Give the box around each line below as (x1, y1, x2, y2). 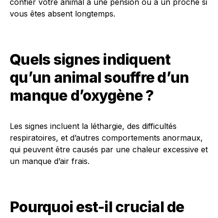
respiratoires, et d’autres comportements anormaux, (10, 133, 203, 143)
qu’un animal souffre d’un (10, 69, 189, 86)
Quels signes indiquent (10, 51, 171, 68)
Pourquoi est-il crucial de (10, 198, 184, 216)
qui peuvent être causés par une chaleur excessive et (10, 145, 208, 154)
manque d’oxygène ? (10, 87, 154, 104)
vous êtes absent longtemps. (10, 9, 115, 18)
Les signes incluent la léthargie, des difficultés (10, 121, 177, 131)
